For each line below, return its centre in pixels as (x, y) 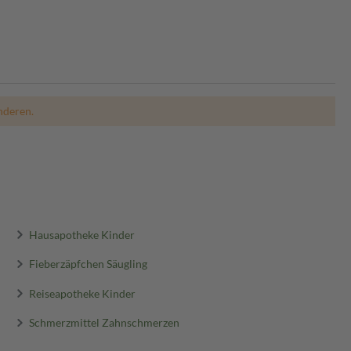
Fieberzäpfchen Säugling (88, 263)
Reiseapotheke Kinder (82, 293)
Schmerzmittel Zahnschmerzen (104, 322)
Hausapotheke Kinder (81, 234)
